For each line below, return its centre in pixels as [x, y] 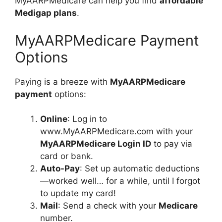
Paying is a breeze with [62, 82]
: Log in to [87, 119]
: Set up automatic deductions [140, 168]
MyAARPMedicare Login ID [96, 144]
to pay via [172, 144]
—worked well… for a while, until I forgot [120, 181]
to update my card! [78, 193]
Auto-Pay [60, 168]
